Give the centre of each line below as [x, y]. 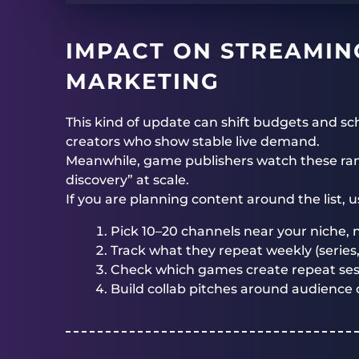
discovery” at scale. [127, 180]
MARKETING [143, 81]
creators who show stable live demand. [193, 141]
